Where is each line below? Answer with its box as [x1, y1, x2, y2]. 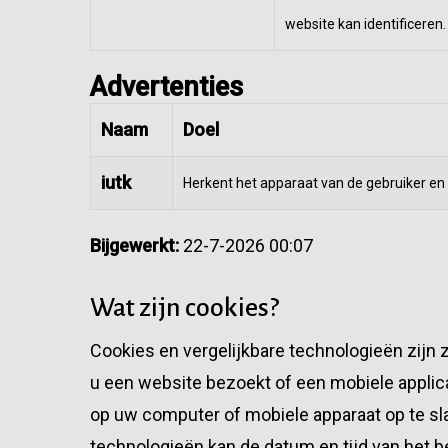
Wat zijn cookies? [90, 294, 279, 322]
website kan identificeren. [285, 16, 446, 32]
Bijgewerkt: [90, 235, 179, 256]
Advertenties [90, 71, 243, 103]
